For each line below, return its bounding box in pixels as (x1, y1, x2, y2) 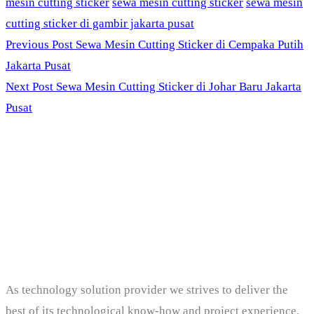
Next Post (6, 79, 53, 93)
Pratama (6, 201, 121, 241)
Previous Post (6, 37, 76, 51)
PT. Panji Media (6, 156, 233, 196)
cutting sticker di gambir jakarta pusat (6, 16, 194, 30)
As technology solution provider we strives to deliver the (6, 282, 288, 296)
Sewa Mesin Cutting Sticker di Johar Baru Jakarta (56, 79, 301, 93)
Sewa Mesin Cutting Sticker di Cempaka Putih (76, 37, 303, 51)
